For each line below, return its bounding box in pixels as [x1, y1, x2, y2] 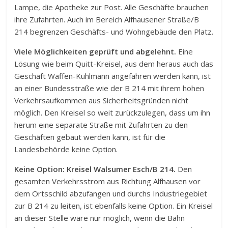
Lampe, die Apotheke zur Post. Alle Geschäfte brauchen [14, 2, 209, 13]
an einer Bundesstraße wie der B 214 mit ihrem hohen [14, 83, 205, 94]
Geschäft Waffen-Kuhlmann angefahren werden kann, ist [14, 71, 211, 81]
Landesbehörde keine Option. [14, 144, 118, 155]
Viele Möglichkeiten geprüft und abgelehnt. [14, 46, 177, 57]
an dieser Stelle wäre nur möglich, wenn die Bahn [14, 213, 185, 223]
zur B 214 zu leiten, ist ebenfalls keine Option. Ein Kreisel [14, 201, 213, 211]
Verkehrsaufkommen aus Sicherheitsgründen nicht [14, 95, 189, 106]
